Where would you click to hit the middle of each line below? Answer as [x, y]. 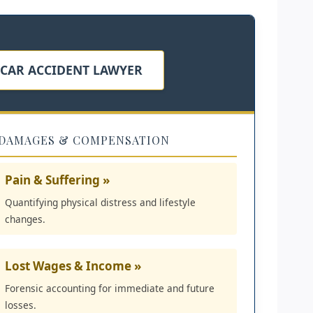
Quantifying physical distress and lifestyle [100, 202]
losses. [21, 305]
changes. [25, 219]
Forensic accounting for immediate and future [110, 288]
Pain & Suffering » [57, 180]
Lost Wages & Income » [73, 265]
